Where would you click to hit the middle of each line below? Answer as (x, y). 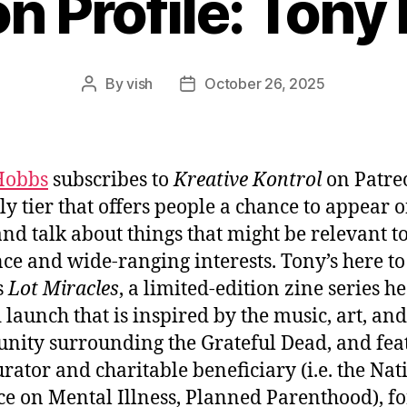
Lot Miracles (64, 289)
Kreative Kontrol (248, 180)
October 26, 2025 (265, 83)
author (110, 107)
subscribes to (111, 180)
